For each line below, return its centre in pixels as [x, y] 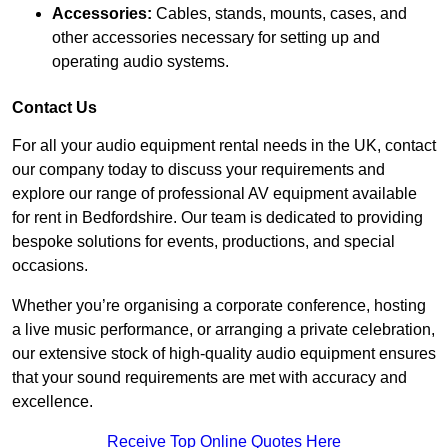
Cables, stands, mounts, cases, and [279, 14]
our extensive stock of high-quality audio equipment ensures [224, 354]
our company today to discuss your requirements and [198, 170]
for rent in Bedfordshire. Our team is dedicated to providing [217, 218]
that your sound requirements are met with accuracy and [209, 378]
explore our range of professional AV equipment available [214, 194]
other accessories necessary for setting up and [216, 38]
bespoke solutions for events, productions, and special [203, 242]
